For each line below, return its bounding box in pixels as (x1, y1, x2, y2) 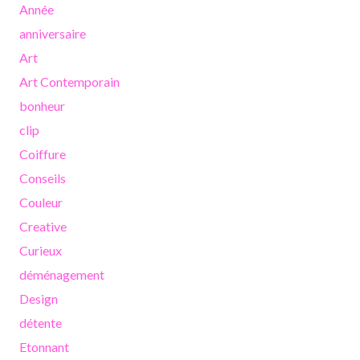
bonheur (19, 98, 65, 114)
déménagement (19, 267, 104, 283)
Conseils (19, 170, 66, 186)
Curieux (19, 243, 62, 259)
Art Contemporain (19, 74, 120, 90)
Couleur (19, 194, 63, 211)
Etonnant (19, 339, 69, 355)
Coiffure (19, 146, 66, 162)
